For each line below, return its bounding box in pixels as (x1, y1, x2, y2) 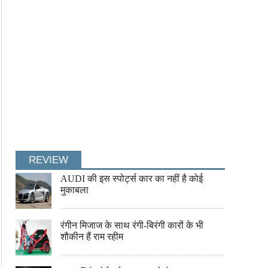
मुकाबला (60, 185, 89, 195)
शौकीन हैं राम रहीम (60, 232, 123, 242)
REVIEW (29, 154, 68, 166)
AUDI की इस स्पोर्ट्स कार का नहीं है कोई (60, 173, 203, 184)
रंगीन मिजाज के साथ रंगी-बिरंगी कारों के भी (60, 220, 203, 230)
